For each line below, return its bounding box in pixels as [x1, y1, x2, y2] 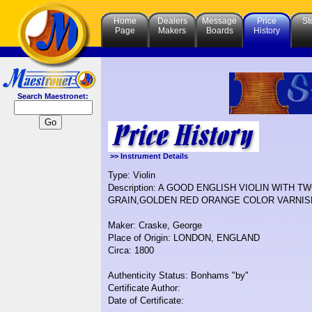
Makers [158, 26, 186, 36]
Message [202, 16, 237, 26]
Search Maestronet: [13, 92, 88, 100]
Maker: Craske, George [108, 220, 202, 231]
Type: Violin [108, 170, 155, 181]
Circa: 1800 [108, 245, 154, 256]
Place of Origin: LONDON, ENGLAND [108, 233, 260, 244]
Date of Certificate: [108, 295, 184, 306]
